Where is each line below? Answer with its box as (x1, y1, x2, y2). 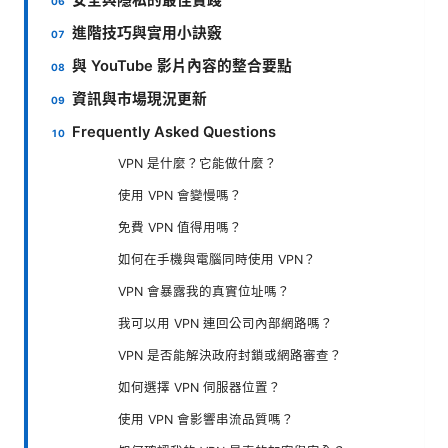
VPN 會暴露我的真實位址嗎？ (118, 283, 290, 299)
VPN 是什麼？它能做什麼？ (118, 155, 277, 171)
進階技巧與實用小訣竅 (72, 23, 223, 42)
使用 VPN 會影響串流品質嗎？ (118, 411, 294, 427)
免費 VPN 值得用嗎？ (118, 219, 242, 235)
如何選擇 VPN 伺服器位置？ (118, 379, 281, 395)
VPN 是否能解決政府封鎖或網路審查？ (118, 347, 342, 363)
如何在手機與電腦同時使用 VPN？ (118, 251, 316, 267)
